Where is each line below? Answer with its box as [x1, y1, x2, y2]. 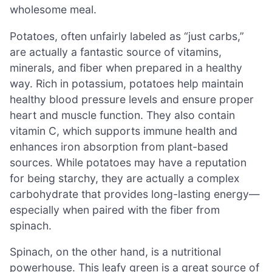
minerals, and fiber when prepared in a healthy [10, 61, 242, 74]
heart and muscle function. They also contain [10, 108, 235, 121]
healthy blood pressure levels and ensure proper [10, 92, 254, 106]
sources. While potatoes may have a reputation [10, 155, 246, 169]
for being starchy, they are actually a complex [10, 171, 240, 185]
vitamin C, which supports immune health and [10, 124, 237, 137]
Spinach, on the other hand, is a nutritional [10, 245, 221, 259]
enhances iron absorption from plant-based [10, 140, 228, 153]
